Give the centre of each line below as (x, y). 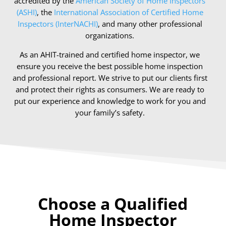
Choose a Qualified (113, 204)
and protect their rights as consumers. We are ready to (110, 90)
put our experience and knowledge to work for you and (110, 101)
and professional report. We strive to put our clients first (110, 78)
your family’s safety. (110, 113)
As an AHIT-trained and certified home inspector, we (110, 55)
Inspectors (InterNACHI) (58, 24)
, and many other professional (150, 24)
